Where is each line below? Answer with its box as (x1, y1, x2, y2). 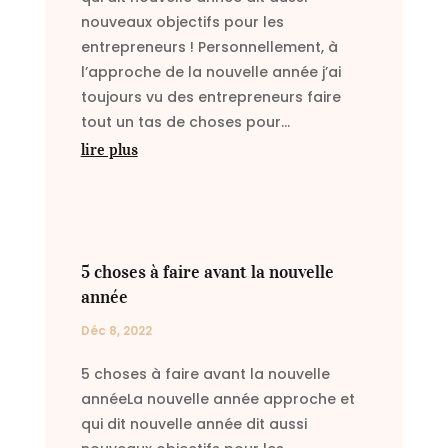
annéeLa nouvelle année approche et (80, 389, 355, 410)
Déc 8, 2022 (80, 322, 152, 340)
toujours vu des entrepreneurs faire (80, 87, 341, 108)
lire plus (80, 139, 138, 160)
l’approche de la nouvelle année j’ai (80, 62, 341, 83)
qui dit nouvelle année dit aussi (80, 414, 307, 435)
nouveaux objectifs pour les (80, 12, 284, 33)
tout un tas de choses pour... (80, 112, 290, 133)
